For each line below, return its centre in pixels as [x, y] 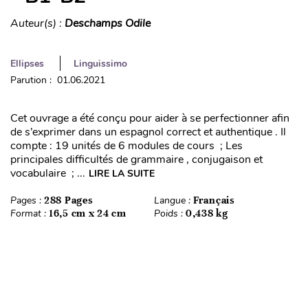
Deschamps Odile [108, 23]
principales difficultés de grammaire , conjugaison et [136, 159]
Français [214, 200]
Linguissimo [100, 63]
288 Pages [69, 200]
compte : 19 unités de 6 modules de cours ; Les [126, 145]
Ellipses [27, 63]
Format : [30, 213]
